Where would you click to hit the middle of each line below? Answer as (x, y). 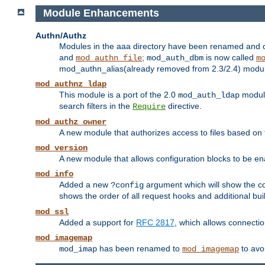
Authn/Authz (61, 36)
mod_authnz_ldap (71, 84)
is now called (230, 58)
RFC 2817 (155, 223)
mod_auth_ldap (209, 96)
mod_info (54, 174)
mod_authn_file (109, 58)
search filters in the (96, 106)
